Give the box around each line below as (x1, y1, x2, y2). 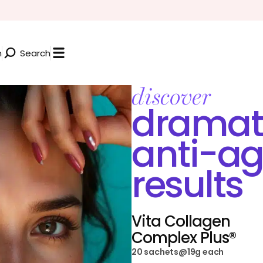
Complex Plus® (131, 227, 236, 248)
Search (20, 46, 50, 59)
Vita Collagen (131, 211, 230, 232)
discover (131, 83, 211, 110)
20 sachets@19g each (131, 246, 224, 258)
